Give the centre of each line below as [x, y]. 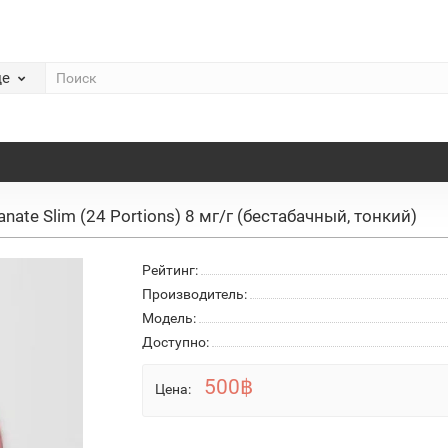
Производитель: [194, 293]
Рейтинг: [169, 269]
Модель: [168, 317]
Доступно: [175, 341]
